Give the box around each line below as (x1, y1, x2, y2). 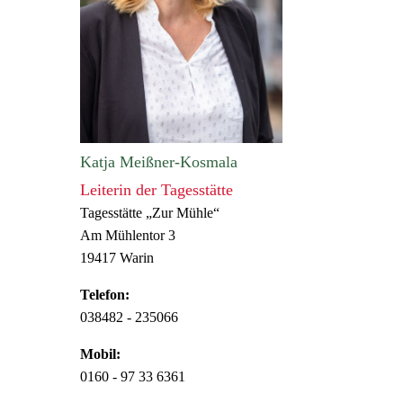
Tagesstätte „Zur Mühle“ (80, 205, 220, 221)
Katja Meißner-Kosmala (80, 153, 238, 172)
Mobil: (80, 346, 121, 363)
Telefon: (80, 287, 130, 303)
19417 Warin (80, 250, 155, 266)
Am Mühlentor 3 (80, 228, 176, 244)
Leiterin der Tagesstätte (80, 181, 234, 200)
